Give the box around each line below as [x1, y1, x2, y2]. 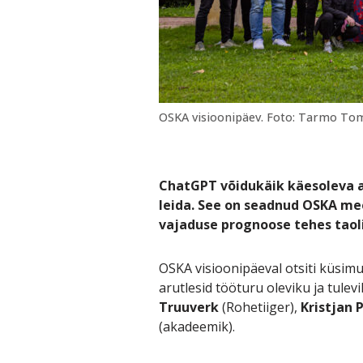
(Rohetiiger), [218, 297, 301, 316]
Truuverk [158, 297, 219, 316]
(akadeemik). [158, 317, 235, 335]
